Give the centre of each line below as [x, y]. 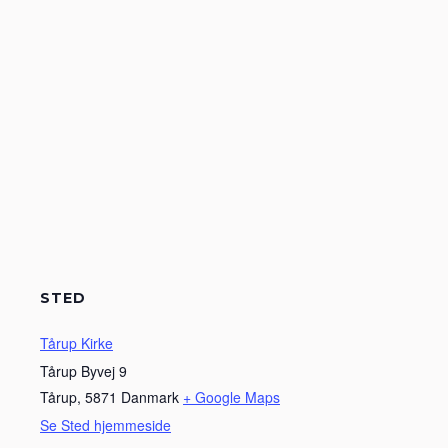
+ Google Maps [231, 397]
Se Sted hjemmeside [105, 425]
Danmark [150, 397]
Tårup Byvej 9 [83, 371]
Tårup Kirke [76, 343]
